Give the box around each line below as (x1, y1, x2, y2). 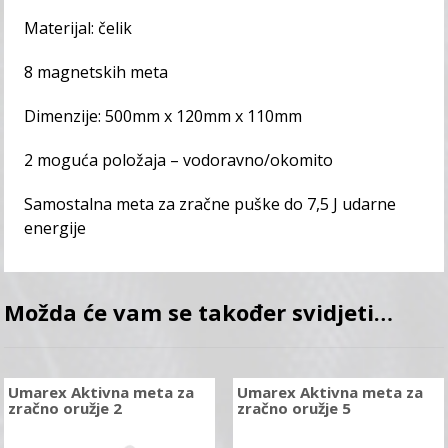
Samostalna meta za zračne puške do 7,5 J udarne (24, 193, 397, 216)
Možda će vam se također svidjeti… (4, 297, 394, 328)
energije (24, 217, 87, 240)
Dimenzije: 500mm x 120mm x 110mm (24, 105, 303, 128)
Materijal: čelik (24, 17, 133, 40)
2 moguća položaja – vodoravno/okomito (24, 149, 334, 172)
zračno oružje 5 (236, 398, 351, 419)
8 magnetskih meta (24, 61, 169, 84)
